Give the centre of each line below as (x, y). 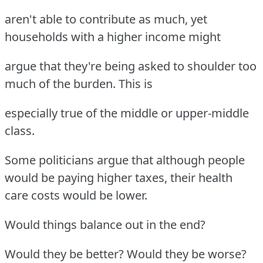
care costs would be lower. (76, 195)
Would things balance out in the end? (105, 224)
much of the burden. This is (79, 83)
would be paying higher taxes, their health (119, 177)
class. (20, 130)
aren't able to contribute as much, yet (106, 19)
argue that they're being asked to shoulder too (131, 66)
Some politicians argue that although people (125, 160)
